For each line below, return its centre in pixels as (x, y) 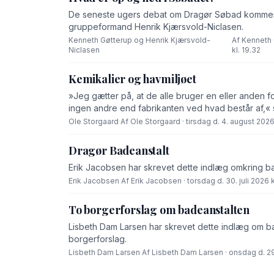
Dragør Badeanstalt (119, 151)
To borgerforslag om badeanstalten (159, 210)
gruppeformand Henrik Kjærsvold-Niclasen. (156, 27)
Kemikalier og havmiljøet (132, 79)
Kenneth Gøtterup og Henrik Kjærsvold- (139, 40)
